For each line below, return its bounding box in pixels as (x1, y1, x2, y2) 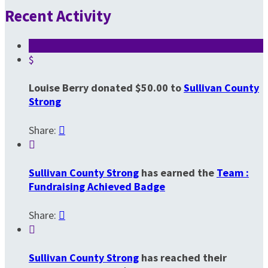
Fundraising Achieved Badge (29, 179, 165, 194)
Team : (217, 166, 249, 180)
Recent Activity (5, 5, 111, 26)
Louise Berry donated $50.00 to (29, 81, 184, 95)
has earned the (139, 166, 217, 180)
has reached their (139, 250, 227, 264)
